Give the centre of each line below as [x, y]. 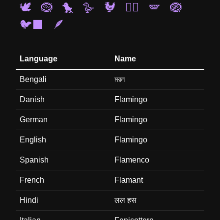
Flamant [129, 180]
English [33, 140]
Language [39, 59]
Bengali [33, 79]
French [32, 180]
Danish [32, 99]
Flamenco [132, 160]
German [34, 120]
